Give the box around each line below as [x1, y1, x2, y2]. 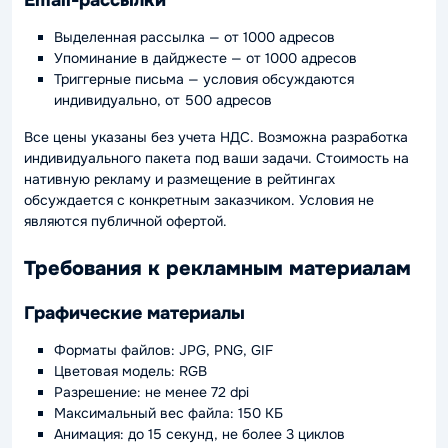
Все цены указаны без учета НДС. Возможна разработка [24, 127, 408, 146]
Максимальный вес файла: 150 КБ [54, 404, 283, 422]
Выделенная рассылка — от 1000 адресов [54, 27, 335, 46]
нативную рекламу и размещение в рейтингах [24, 169, 335, 188]
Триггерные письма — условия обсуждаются [54, 69, 354, 88]
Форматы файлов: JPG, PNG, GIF [54, 341, 273, 359]
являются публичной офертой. [24, 211, 227, 230]
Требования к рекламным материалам [24, 255, 411, 281]
